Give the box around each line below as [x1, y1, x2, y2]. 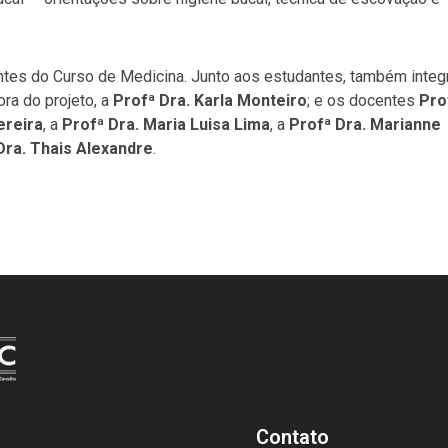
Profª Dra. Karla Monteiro [113, 90, 307, 110]
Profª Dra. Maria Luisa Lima [62, 114, 270, 134]
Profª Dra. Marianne [285, 114, 441, 134]
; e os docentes [307, 90, 419, 110]
